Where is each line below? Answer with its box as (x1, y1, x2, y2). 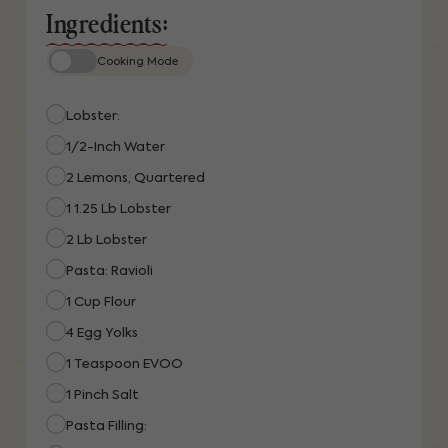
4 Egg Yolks (66, 326, 138, 340)
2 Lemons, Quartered (66, 171, 205, 185)
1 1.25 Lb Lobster (66, 202, 171, 216)
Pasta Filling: (66, 419, 147, 433)
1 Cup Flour (66, 295, 136, 309)
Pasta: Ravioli (66, 264, 153, 278)
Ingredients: (46, 4, 167, 40)
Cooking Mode (97, 56, 178, 68)
